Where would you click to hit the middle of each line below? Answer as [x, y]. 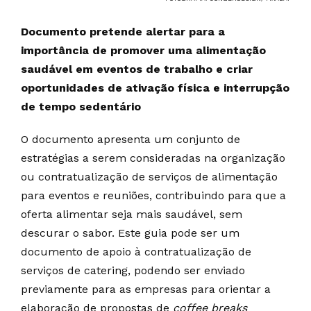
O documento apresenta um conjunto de [131, 139]
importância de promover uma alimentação [143, 50]
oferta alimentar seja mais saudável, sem [132, 214]
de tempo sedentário [81, 107]
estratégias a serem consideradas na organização [153, 158]
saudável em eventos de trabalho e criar [137, 69]
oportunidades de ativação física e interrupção [155, 88]
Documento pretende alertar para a [123, 32]
